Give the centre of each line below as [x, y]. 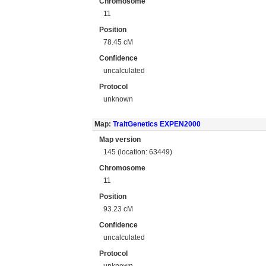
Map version [120, 140]
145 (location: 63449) [138, 152]
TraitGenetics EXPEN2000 [156, 124]
